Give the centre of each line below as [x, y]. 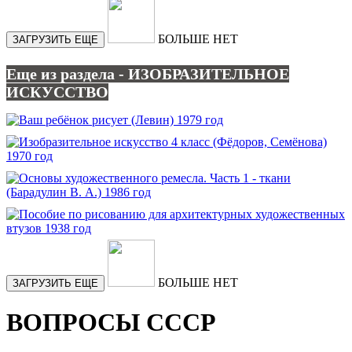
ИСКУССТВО [57, 92]
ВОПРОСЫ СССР [111, 323]
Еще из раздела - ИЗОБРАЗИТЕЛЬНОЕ [148, 73]
